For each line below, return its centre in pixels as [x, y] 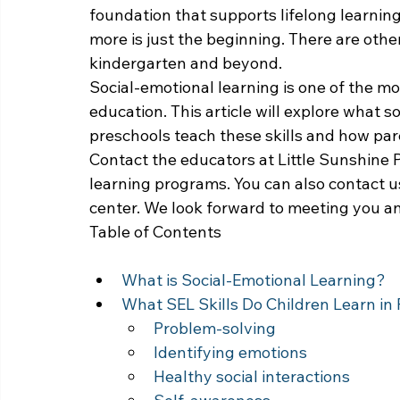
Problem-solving [215, 328]
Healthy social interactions [252, 376]
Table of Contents [155, 231]
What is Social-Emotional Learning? [254, 279]
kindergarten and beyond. [186, 62]
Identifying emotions [230, 352]
